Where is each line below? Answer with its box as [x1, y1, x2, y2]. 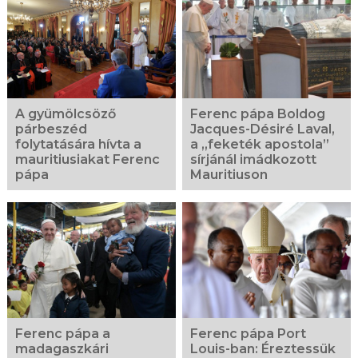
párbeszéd [14, 121, 87, 137]
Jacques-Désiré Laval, [190, 121, 336, 137]
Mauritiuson [190, 166, 268, 182]
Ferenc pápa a [14, 325, 110, 341]
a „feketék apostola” [190, 136, 330, 152]
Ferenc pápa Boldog [190, 105, 326, 121]
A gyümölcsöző [14, 105, 116, 121]
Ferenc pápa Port [190, 325, 307, 341]
